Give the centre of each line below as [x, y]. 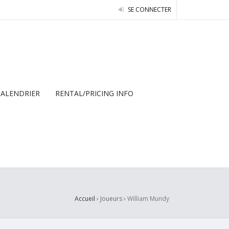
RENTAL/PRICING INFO [94, 93]
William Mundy [148, 199]
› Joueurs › [111, 199]
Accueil [85, 199]
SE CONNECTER [149, 9]
